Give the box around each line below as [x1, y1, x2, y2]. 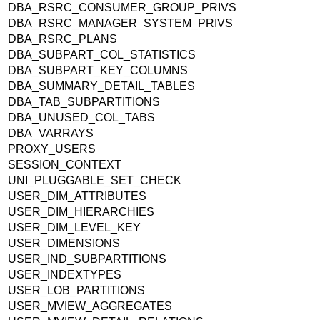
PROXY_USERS [8, 142, 99, 155]
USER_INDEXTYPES [8, 268, 124, 281]
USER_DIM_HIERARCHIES [8, 205, 157, 218]
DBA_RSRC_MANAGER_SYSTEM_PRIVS [8, 16, 233, 29]
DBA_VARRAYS [8, 126, 96, 139]
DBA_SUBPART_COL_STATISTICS [8, 48, 196, 61]
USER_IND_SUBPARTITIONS [8, 252, 169, 265]
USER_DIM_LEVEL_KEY [8, 221, 144, 234]
